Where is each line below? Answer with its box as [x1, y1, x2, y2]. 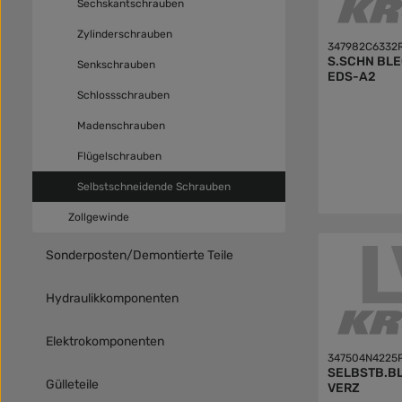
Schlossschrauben [77, 89, 170, 101]
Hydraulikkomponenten [46, 291, 179, 306]
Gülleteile [46, 377, 99, 392]
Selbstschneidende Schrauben [77, 180, 231, 193]
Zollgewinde [68, 211, 129, 223]
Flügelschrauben [77, 150, 162, 162]
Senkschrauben [77, 58, 155, 71]
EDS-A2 [328, 69, 377, 85]
